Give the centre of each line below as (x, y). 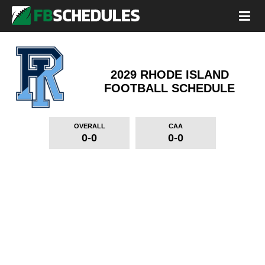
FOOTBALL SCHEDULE (169, 88)
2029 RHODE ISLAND (169, 75)
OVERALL (89, 126)
